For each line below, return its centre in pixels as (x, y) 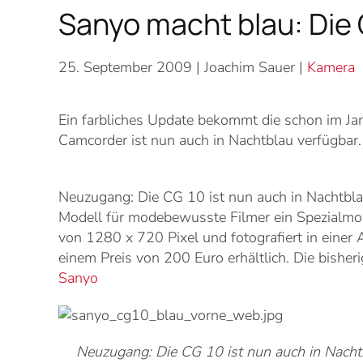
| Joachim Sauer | (250, 67)
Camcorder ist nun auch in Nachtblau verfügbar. (210, 140)
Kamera (331, 67)
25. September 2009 (125, 67)
